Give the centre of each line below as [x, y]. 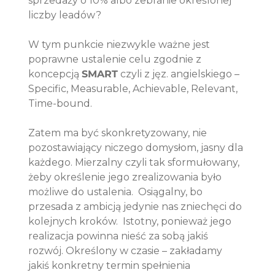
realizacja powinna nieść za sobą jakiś [120, 236]
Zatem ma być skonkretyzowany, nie [119, 133]
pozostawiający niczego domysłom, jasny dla [137, 148]
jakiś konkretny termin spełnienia [111, 266]
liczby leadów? [65, 15]
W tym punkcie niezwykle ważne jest [121, 45]
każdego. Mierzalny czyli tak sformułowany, [135, 163]
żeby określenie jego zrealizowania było [126, 177]
